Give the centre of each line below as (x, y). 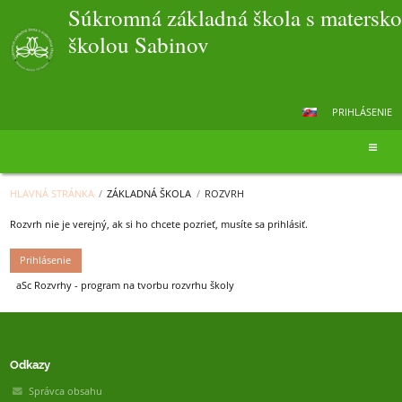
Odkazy (30, 364)
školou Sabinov (138, 44)
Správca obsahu (65, 392)
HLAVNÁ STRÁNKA (52, 194)
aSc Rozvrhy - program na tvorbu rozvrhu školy (125, 285)
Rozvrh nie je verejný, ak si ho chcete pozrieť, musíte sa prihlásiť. (158, 225)
